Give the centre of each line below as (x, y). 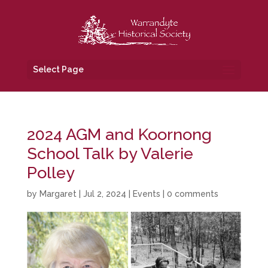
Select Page (58, 69)
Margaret (58, 194)
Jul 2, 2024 (104, 194)
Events (146, 194)
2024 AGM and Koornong (119, 134)
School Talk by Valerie (110, 153)
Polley (51, 173)
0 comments (192, 194)
